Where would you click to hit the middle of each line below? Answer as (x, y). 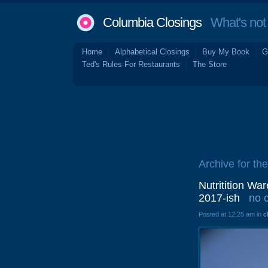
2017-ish (219, 198)
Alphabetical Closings (152, 52)
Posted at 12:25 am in (231, 214)
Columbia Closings (152, 22)
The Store (210, 64)
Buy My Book (226, 52)
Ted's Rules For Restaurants (131, 64)
